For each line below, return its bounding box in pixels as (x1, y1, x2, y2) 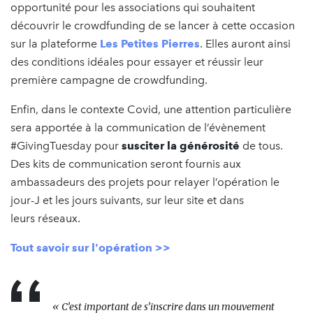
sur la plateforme (10, 37, 100, 50)
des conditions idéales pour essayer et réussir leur (10, 55, 263, 68)
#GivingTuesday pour (10, 139, 122, 152)
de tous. (240, 139, 283, 152)
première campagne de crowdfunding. (10, 73, 213, 87)
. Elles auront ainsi (200, 37, 291, 50)
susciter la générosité (122, 139, 240, 152)
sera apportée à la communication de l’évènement (10, 121, 265, 134)
